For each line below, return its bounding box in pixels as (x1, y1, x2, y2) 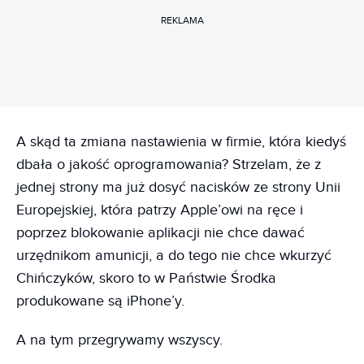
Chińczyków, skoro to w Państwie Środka (16, 269, 276, 287)
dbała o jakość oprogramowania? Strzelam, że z (16, 155, 321, 173)
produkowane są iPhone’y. (16, 292, 184, 310)
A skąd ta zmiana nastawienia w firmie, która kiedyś (16, 132, 346, 150)
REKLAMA (160, 15, 204, 27)
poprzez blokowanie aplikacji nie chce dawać (16, 223, 305, 241)
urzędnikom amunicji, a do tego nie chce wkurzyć (16, 246, 331, 264)
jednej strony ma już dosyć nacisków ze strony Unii (16, 178, 340, 196)
